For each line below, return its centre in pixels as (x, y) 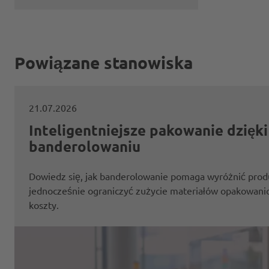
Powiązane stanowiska (104, 62)
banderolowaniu (85, 147)
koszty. (44, 205)
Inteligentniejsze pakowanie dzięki (148, 130)
